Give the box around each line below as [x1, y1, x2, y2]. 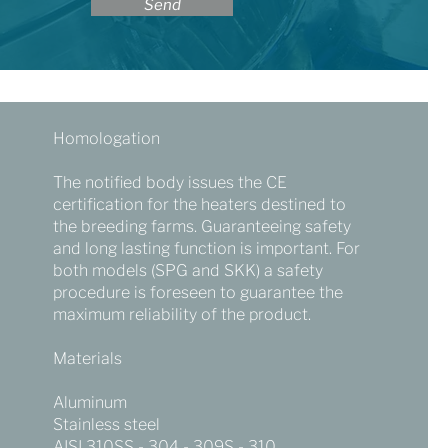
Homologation [52, 129, 160, 148]
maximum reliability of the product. [52, 305, 311, 324]
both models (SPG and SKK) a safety [52, 261, 323, 280]
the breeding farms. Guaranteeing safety [52, 217, 351, 236]
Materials [52, 349, 122, 368]
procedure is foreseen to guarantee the [52, 283, 343, 302]
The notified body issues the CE [52, 173, 287, 192]
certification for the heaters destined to [52, 195, 346, 214]
